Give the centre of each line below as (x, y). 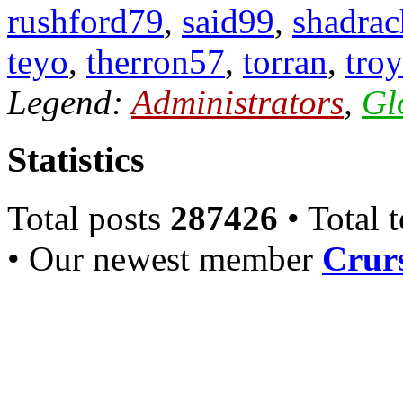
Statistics (76, 160)
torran (285, 61)
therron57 (156, 61)
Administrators (237, 102)
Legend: (69, 102)
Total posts (89, 219)
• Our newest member (165, 259)
